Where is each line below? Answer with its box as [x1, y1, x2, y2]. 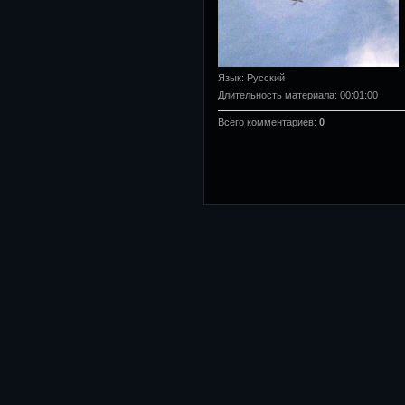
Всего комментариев [218, 117, 314, 128]
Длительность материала [218, 89, 334, 101]
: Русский [241, 72, 285, 84]
